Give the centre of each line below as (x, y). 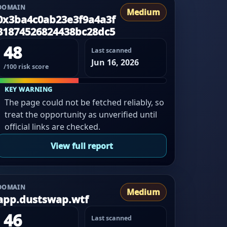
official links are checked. (53, 126)
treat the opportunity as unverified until (81, 114)
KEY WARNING (29, 89)
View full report (82, 146)
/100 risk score (26, 67)
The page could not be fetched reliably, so (85, 102)
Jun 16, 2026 (115, 63)
